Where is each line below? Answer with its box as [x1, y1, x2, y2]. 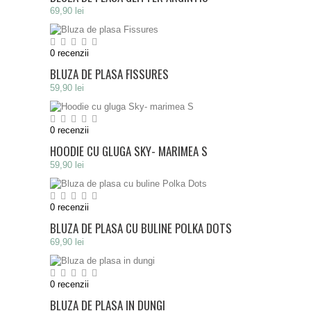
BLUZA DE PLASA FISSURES [50, 65, 169, 83]
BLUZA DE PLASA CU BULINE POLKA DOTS [50, 219, 232, 237]
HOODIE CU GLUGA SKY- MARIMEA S [50, 142, 208, 160]
